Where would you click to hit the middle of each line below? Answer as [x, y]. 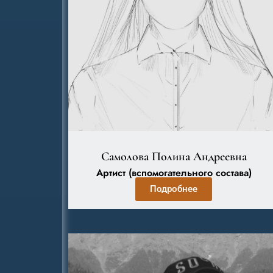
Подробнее [174, 189]
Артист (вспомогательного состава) [174, 173]
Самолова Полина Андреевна [174, 157]
